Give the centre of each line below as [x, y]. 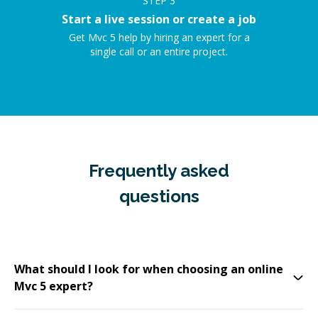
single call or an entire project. [159, 51]
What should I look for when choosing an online [149, 269]
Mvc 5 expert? [54, 286]
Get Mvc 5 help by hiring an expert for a [159, 37]
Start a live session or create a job [159, 19]
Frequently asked [159, 171]
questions [159, 196]
